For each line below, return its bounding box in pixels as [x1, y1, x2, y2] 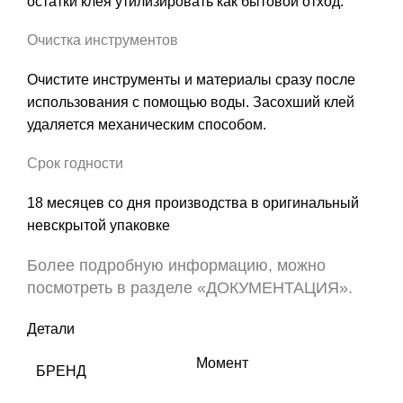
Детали [27, 320, 75, 336]
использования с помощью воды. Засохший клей [27, 94, 354, 110]
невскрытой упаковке [27, 217, 170, 233]
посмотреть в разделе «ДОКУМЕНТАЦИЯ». [27, 278, 353, 297]
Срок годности [27, 155, 123, 171]
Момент [196, 354, 248, 371]
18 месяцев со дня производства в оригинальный [27, 194, 359, 210]
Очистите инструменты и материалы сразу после [27, 71, 355, 87]
